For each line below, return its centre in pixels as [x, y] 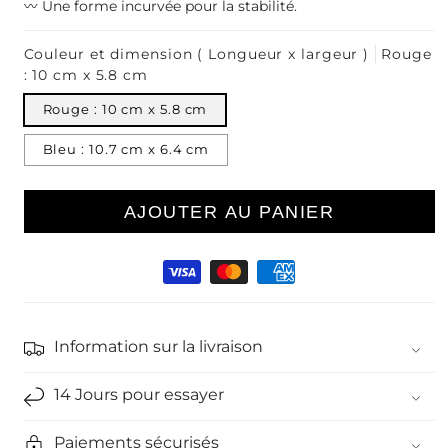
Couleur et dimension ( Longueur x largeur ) [196, 53]
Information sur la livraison [158, 346]
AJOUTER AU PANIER [229, 211]
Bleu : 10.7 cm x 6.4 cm [126, 150]
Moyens [49, 264]
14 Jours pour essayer [138, 394]
